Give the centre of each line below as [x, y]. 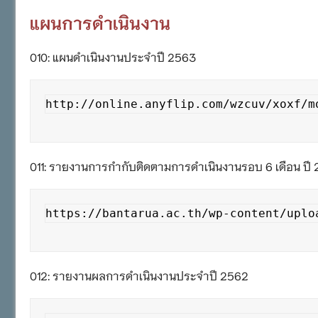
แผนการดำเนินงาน [100, 22]
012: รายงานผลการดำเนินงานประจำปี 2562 [139, 275]
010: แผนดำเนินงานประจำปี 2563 [113, 56]
